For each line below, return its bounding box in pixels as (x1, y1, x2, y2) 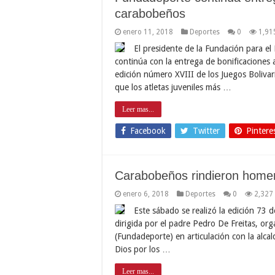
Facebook (130, 125, 166, 136)
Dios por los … (115, 244, 171, 254)
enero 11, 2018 (123, 27, 173, 36)
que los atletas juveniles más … (115, 82, 231, 92)
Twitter (193, 125, 220, 136)
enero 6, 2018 (123, 189, 169, 198)
